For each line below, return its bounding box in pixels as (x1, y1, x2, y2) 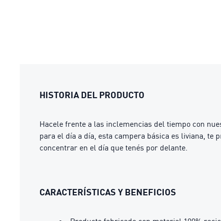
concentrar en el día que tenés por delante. (39, 142, 187, 152)
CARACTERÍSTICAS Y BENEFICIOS (39, 186, 176, 197)
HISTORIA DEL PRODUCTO (39, 89, 145, 100)
